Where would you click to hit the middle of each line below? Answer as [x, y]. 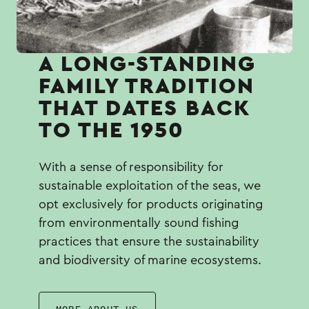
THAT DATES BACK [144, 109]
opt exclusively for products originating [151, 205]
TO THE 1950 [112, 131]
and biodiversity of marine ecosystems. [150, 260]
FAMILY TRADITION [147, 87]
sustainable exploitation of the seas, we [150, 186]
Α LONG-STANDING [147, 64]
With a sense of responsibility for [131, 167]
